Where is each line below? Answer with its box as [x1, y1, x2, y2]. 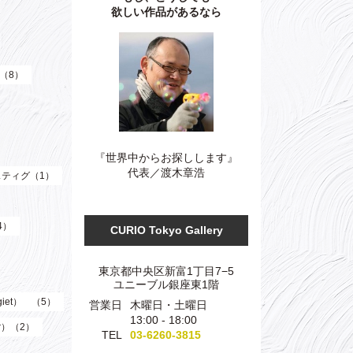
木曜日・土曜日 [130, 298, 207, 311]
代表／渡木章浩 [128, 165, 205, 179]
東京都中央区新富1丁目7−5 [98, 264, 234, 277]
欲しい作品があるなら [111, 5, 221, 18]
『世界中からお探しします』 [95, 150, 238, 164]
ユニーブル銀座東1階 [113, 277, 219, 291]
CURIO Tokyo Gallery [110, 223, 223, 236]
